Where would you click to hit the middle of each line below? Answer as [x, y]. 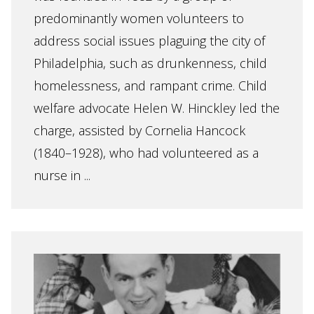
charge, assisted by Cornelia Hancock [139, 130]
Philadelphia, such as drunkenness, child [150, 63]
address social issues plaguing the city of [149, 41]
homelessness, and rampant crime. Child [150, 86]
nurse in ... [62, 175]
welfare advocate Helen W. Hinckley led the [157, 108]
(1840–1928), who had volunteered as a [146, 153]
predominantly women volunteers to [139, 18]
